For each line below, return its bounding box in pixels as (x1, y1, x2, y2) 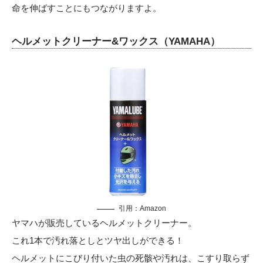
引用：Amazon (119, 204, 166, 213)
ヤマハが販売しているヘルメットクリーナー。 (12, 218, 197, 228)
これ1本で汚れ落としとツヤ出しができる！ (12, 235, 184, 246)
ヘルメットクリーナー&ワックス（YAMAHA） (12, 36, 220, 48)
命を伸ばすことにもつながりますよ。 (12, 3, 161, 14)
